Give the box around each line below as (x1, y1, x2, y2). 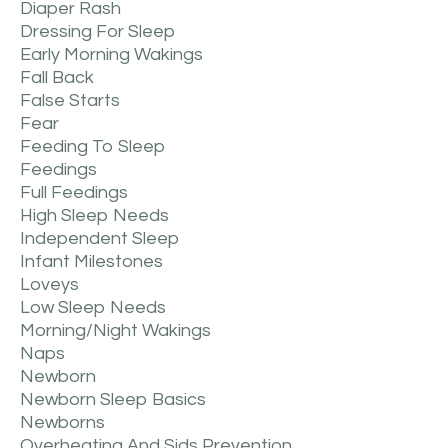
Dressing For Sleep (20, 22, 175, 42)
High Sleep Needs (20, 206, 169, 226)
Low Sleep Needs (20, 298, 166, 318)
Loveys (20, 275, 79, 295)
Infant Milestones (20, 252, 163, 272)
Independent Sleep (20, 229, 179, 249)
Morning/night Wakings (20, 321, 211, 341)
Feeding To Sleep (20, 137, 165, 157)
